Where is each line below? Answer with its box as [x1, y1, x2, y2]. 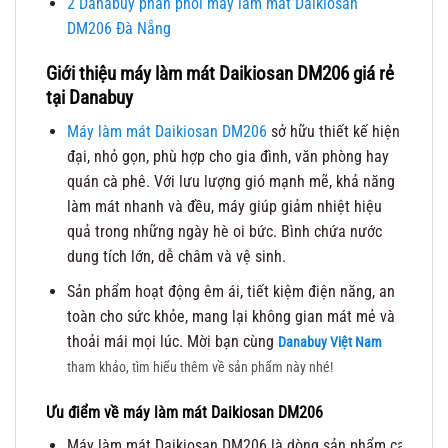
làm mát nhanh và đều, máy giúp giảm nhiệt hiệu [66, 197, 382, 217]
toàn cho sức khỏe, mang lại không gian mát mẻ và [66, 306, 395, 326]
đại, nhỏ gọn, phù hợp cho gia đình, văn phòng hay [66, 147, 389, 167]
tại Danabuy [46, 85, 133, 109]
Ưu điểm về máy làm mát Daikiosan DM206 [46, 402, 323, 422]
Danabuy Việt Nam [277, 333, 382, 351]
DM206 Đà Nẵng [66, 18, 171, 38]
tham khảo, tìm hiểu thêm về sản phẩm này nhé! [66, 358, 333, 376]
